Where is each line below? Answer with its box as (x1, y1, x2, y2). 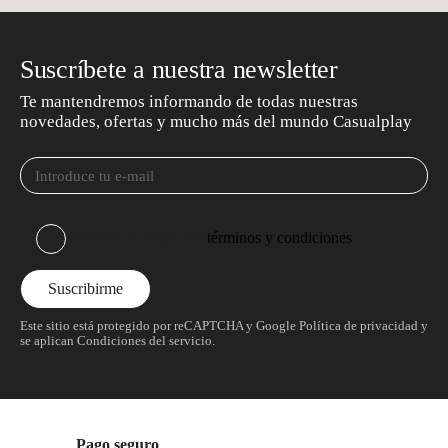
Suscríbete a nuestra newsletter (20, 55, 338, 84)
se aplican (20, 334, 74, 348)
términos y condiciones (207, 228, 352, 246)
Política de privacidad (299, 319, 418, 333)
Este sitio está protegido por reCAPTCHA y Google (20, 319, 299, 333)
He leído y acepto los (70, 228, 207, 246)
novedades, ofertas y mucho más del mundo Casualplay (20, 112, 412, 131)
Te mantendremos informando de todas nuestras (20, 92, 358, 111)
